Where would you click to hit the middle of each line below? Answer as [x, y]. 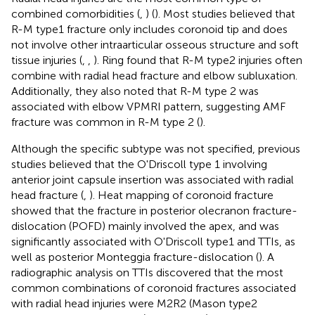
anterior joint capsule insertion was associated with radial [153, 179]
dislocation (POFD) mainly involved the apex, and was [145, 226]
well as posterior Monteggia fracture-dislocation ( [135, 257]
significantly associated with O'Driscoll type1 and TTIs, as [153, 241]
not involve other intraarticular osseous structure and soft [155, 44]
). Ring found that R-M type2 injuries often [198, 60]
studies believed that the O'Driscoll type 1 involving [139, 164]
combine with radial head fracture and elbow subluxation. [154, 75]
